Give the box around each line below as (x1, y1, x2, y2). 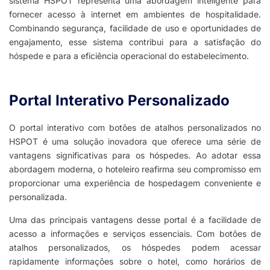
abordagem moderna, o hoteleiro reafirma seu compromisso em (9, 164, 261, 175)
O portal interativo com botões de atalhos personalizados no (9, 122, 261, 133)
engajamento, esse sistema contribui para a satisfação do (9, 37, 261, 48)
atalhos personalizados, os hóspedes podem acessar (9, 242, 261, 253)
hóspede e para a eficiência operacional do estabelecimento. (9, 51, 249, 61)
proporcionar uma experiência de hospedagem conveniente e (9, 178, 261, 189)
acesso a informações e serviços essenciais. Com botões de (9, 228, 261, 239)
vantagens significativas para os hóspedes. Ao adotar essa (9, 150, 261, 161)
